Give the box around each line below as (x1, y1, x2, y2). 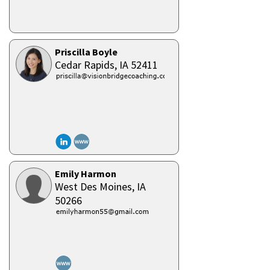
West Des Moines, (55, 180, 137, 193)
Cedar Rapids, (55, 58, 119, 72)
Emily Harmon (55, 168, 116, 180)
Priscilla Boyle (55, 46, 118, 58)
